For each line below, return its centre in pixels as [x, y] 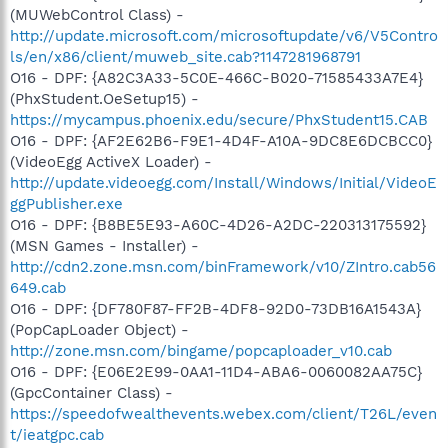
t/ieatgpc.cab [57, 434]
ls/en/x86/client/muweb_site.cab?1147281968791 [185, 56]
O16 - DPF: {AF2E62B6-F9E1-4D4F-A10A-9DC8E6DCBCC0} [221, 140]
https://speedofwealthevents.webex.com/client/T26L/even [223, 413]
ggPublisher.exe [66, 203]
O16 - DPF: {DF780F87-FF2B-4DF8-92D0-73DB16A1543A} [215, 308]
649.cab [38, 287]
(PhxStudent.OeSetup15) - [104, 98]
